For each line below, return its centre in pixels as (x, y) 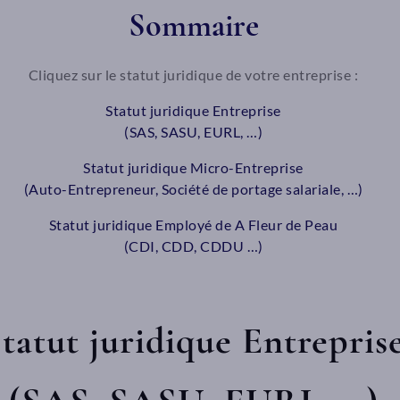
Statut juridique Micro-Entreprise (193, 167)
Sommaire (193, 25)
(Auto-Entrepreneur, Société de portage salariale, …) (193, 189)
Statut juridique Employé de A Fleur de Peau (193, 225)
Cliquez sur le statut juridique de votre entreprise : (193, 75)
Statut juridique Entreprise (193, 110)
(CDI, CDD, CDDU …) (193, 246)
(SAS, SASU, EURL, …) (193, 132)
